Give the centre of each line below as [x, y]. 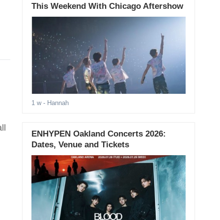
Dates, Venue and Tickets [80, 145]
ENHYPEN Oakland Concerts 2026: [98, 134]
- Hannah [55, 103]
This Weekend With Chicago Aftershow [107, 6]
